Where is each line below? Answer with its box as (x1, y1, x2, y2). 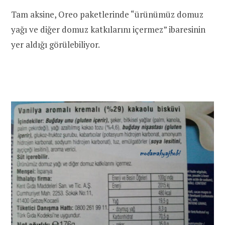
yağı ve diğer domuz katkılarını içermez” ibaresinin (11, 24, 205, 36)
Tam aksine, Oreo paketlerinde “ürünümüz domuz (11, 9, 203, 21)
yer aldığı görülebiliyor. (11, 39, 100, 51)
